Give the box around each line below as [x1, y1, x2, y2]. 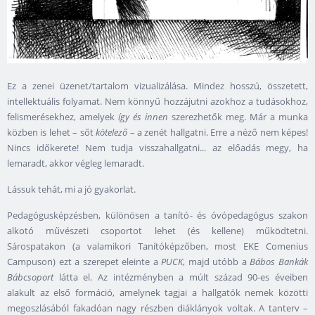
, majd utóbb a [183, 255, 250, 269]
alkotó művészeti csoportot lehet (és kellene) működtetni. [7, 224, 308, 238]
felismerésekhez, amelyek [7, 110, 118, 124]
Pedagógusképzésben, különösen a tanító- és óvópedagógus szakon [7, 209, 308, 222]
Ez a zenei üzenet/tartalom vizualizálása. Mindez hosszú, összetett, [7, 79, 308, 93]
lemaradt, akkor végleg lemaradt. [7, 157, 144, 170]
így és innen [118, 110, 168, 124]
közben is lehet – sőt [7, 126, 96, 139]
